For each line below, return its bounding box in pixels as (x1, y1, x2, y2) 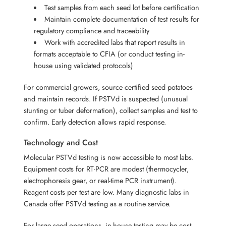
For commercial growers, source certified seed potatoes (24, 81, 193, 92)
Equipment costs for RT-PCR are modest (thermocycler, (24, 163, 189, 174)
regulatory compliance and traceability (34, 25, 150, 36)
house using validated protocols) (34, 60, 134, 71)
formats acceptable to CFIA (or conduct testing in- (34, 48, 185, 59)
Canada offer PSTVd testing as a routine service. (24, 198, 171, 209)
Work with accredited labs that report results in (44, 36, 185, 47)
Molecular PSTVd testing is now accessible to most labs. (24, 151, 194, 162)
